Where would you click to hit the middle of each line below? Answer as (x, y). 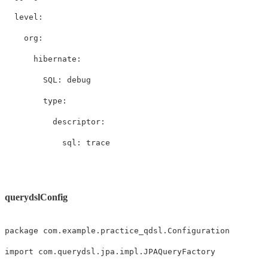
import (19, 252)
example (79, 231)
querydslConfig (36, 197)
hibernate (55, 59)
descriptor (77, 121)
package (22, 231)
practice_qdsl (132, 231)
